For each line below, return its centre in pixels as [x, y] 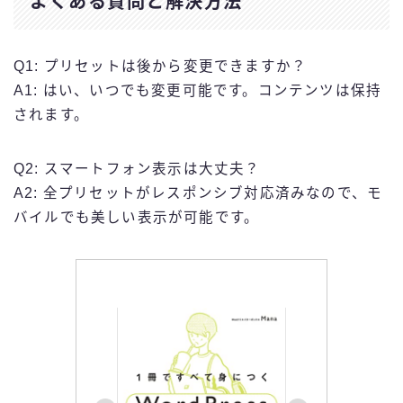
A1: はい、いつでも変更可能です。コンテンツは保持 [198, 91]
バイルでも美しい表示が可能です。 [137, 218]
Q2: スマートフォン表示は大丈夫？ [137, 169]
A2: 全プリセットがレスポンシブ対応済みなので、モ [198, 193]
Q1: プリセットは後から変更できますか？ [161, 67]
